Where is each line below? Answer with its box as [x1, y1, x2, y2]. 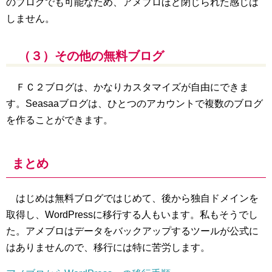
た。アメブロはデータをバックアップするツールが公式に [6, 225, 259, 236]
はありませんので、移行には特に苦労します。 [6, 242, 210, 253]
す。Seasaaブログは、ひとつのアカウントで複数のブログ [6, 98, 263, 109]
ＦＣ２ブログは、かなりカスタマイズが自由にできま [6, 81, 249, 92]
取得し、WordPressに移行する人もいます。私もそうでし [6, 209, 258, 220]
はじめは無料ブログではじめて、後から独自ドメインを [6, 192, 259, 203]
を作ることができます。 [6, 114, 113, 125]
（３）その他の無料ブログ [18, 49, 164, 63]
